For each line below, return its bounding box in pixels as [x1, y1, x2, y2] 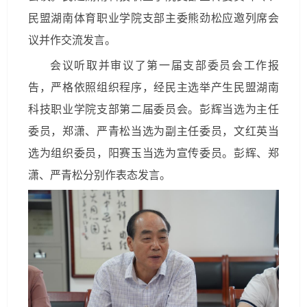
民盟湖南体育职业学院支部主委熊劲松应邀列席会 [28, 12, 279, 25]
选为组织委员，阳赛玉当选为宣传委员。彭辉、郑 [28, 147, 279, 160]
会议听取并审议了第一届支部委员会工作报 [50, 60, 279, 72]
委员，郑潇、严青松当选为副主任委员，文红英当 [28, 125, 279, 138]
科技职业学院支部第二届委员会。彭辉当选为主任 [28, 103, 279, 116]
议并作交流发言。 [28, 34, 116, 47]
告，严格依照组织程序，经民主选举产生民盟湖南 [28, 82, 279, 94]
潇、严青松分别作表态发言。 [28, 169, 171, 182]
